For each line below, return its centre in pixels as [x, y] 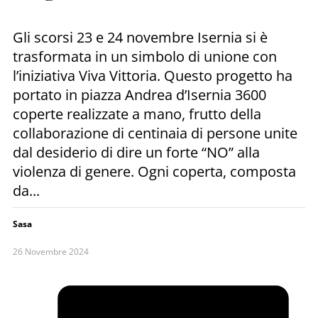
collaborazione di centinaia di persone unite [155, 133]
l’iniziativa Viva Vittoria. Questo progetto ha [153, 75]
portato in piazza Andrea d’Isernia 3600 [139, 94]
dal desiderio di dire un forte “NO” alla [136, 152]
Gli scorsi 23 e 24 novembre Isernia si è [140, 37]
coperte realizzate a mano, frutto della [137, 114]
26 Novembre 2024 [51, 251]
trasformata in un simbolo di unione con [145, 56]
